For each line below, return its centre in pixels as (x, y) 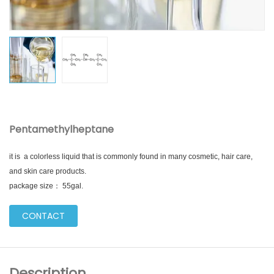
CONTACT (43, 216)
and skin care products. (48, 171)
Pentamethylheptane (61, 129)
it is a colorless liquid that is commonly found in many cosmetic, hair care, (131, 156)
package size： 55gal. (46, 186)
